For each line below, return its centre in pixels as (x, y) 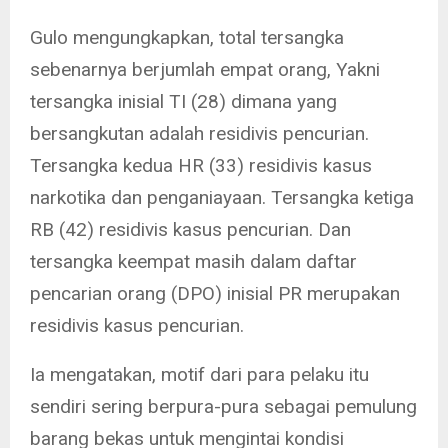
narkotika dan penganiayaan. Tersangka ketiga (222, 197)
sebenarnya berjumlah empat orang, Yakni (205, 69)
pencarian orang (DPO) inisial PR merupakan (215, 293)
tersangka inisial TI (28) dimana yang (183, 101)
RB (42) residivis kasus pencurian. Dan (190, 229)
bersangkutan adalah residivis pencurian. (199, 133)
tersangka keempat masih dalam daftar (193, 261)
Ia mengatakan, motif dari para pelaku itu (199, 374)
